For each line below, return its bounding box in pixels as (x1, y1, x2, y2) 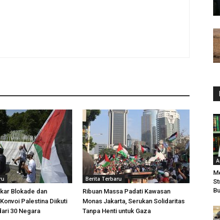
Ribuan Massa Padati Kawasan (82, 188, 170, 195)
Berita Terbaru (85, 175, 122, 182)
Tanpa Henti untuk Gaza (82, 207, 151, 215)
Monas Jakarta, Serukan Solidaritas (82, 197, 185, 205)
